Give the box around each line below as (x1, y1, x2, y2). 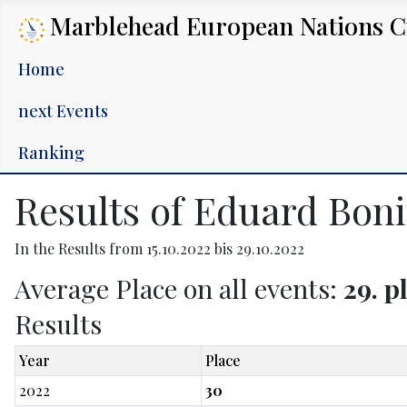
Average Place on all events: (15, 271, 343, 305)
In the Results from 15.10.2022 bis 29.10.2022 (15, 239, 304, 258)
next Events (18, 99, 108, 122)
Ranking (18, 141, 84, 164)
